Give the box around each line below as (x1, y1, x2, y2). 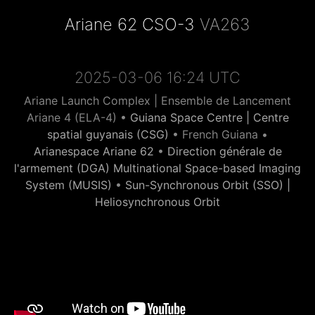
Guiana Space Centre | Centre (129, 110, 289, 124)
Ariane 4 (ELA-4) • (26, 110, 130, 124)
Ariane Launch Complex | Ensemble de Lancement (24, 94, 291, 108)
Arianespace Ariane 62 (33, 144, 154, 158)
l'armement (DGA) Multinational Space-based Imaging (14, 161, 301, 175)
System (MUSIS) (25, 178, 112, 192)
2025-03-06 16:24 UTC (75, 68, 240, 86)
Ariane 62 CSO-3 (65, 14, 195, 34)
